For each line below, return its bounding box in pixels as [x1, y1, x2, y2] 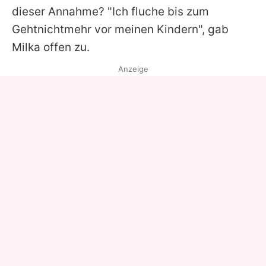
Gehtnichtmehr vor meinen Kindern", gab [12, 22, 229, 36]
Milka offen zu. [12, 40, 90, 54]
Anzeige [118, 64, 148, 74]
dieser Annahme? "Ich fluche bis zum [12, 4, 209, 18]
